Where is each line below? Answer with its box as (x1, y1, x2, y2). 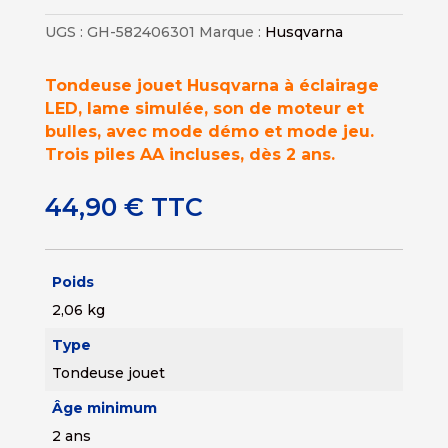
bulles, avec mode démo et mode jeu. (44, 121, 374, 141)
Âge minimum (51, 398, 157, 417)
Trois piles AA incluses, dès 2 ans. (44, 144, 335, 164)
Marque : (198, 22, 265, 41)
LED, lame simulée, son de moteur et (44, 98, 364, 118)
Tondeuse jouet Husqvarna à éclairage (44, 75, 379, 95)
